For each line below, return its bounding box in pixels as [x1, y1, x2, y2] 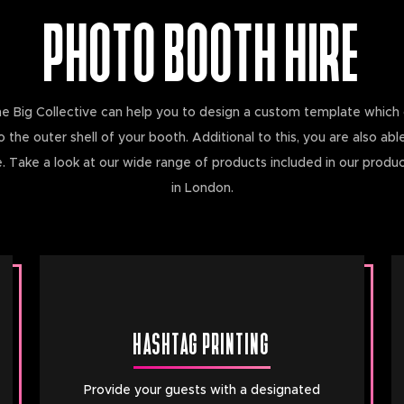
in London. [170, 182, 234, 195]
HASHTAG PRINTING [133, 321, 271, 360]
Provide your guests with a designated [84, 383, 320, 397]
